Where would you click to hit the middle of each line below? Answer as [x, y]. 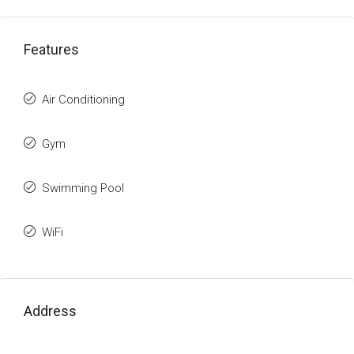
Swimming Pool [83, 188]
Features [51, 49]
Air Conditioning [83, 100]
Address [50, 311]
